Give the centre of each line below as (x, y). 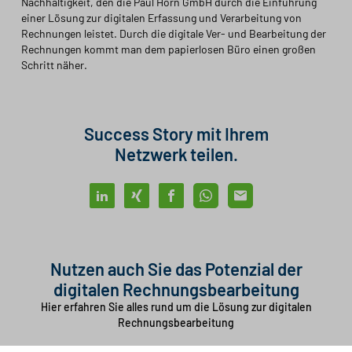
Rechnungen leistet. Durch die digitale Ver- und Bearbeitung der (173, 34)
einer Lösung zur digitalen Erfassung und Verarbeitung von (161, 18)
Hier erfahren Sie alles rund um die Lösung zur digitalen (176, 307)
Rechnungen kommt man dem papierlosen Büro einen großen (168, 49)
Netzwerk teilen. (176, 154)
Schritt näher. (54, 65)
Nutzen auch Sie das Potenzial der (176, 269)
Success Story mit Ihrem (176, 134)
